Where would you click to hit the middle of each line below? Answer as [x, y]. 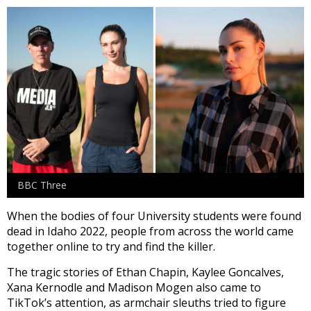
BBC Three [42, 185]
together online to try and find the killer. [111, 246]
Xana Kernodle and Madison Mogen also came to [134, 287]
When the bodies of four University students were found [154, 216]
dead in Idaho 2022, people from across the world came [150, 231]
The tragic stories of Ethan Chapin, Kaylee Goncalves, [145, 272]
